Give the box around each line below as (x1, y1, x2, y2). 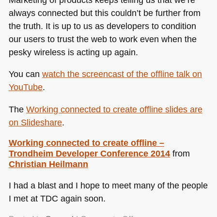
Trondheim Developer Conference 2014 (8, 148, 170, 159)
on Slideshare (8, 117, 62, 127)
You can (8, 69, 42, 79)
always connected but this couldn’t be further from (8, 7, 201, 18)
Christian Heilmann (8, 159, 88, 170)
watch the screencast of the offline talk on (42, 69, 202, 79)
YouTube (8, 82, 43, 93)
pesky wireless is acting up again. (8, 46, 138, 57)
